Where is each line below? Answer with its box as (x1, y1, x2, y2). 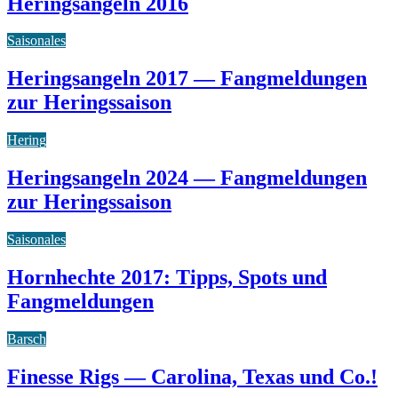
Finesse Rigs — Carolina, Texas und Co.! (7, 364, 378, 388)
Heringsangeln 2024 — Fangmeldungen (7, 166, 367, 190)
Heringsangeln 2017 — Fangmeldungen (7, 67, 367, 91)
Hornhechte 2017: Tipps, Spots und (7, 266, 327, 289)
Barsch (7, 330, 46, 346)
